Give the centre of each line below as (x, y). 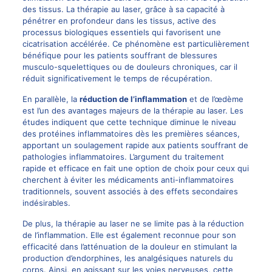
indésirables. (46, 203)
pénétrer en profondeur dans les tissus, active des (119, 21)
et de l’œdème (215, 99)
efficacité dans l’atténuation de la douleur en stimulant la (129, 247)
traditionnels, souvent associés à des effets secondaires (130, 192)
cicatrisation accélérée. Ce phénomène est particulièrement (136, 44)
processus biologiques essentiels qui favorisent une (121, 32)
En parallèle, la (51, 99)
